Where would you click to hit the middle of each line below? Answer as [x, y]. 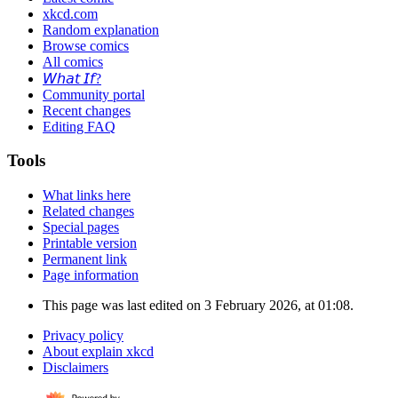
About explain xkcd [98, 352]
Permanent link [85, 259]
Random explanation [101, 29]
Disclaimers [76, 368]
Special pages [81, 227]
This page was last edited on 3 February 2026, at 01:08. [198, 306]
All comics [73, 61]
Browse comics [86, 45]
